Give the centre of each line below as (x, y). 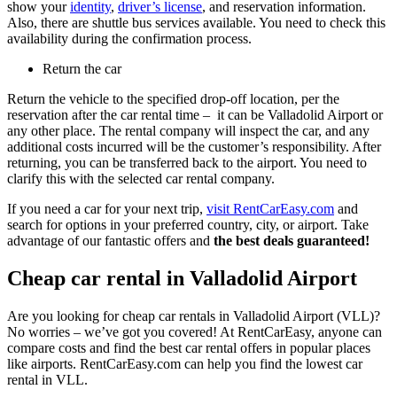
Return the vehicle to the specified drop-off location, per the (173, 99)
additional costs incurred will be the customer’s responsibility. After (194, 147)
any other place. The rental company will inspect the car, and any (188, 131)
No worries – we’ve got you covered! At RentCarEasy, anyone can (195, 332)
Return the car (82, 69)
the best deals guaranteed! (292, 241)
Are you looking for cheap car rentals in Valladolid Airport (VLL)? (194, 316)
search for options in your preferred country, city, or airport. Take (188, 225)
